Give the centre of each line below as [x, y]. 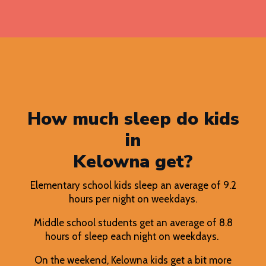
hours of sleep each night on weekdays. [133, 237]
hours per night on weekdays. [133, 199]
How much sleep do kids [133, 119]
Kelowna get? [133, 162]
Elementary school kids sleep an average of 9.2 [133, 186]
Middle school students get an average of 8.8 [133, 223]
